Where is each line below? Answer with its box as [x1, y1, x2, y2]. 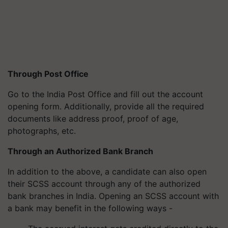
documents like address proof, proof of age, [8, 113, 178, 124]
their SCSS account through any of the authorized [8, 179, 201, 189]
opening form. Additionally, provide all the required [8, 101, 204, 111]
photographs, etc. [8, 126, 76, 136]
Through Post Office [8, 69, 89, 79]
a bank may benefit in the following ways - [8, 203, 173, 213]
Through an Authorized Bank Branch [8, 146, 153, 156]
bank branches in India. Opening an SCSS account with [8, 191, 219, 201]
